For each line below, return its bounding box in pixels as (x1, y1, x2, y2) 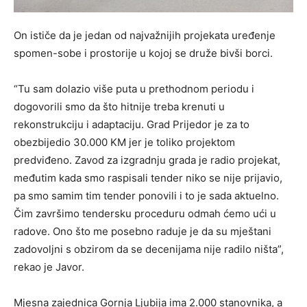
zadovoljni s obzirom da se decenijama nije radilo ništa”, (14, 242, 284, 256)
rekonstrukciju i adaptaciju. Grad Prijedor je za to (14, 117, 249, 131)
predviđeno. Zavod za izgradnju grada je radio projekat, (14, 153, 280, 167)
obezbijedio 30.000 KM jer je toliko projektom (14, 135, 235, 149)
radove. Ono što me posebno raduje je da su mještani (14, 224, 271, 238)
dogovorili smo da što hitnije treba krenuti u (14, 99, 225, 113)
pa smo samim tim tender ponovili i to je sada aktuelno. (14, 188, 279, 202)
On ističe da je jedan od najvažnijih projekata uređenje (14, 28, 275, 42)
